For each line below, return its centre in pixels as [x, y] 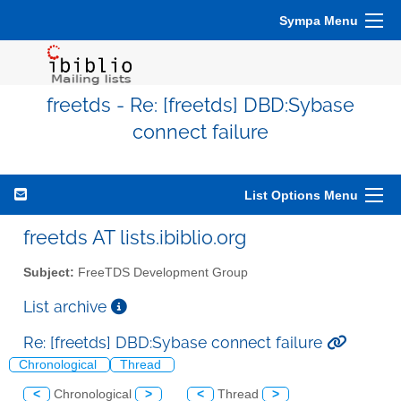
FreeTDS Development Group [161, 272]
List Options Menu [301, 195]
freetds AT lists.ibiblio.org [135, 237]
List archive [67, 306]
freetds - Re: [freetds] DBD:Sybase [200, 105]
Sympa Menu [319, 21]
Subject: [49, 272]
